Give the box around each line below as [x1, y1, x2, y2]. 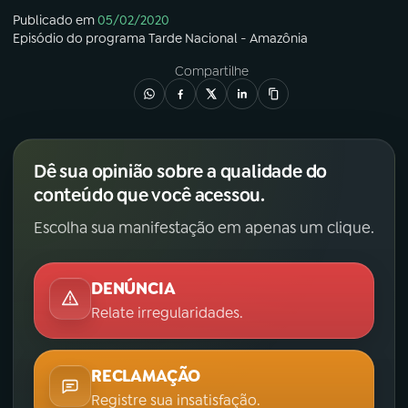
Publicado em [13, 11, 95, 28]
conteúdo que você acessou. [34, 182, 265, 207]
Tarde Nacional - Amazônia [148, 29, 308, 46]
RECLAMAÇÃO [91, 364, 201, 387]
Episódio [13, 29, 64, 46]
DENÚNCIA [91, 277, 176, 300]
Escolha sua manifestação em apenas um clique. [34, 217, 374, 238]
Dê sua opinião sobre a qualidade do [34, 158, 328, 183]
